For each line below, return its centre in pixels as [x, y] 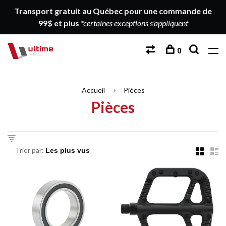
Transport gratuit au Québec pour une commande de [113, 11]
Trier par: [30, 150]
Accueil [93, 90]
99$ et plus [59, 23]
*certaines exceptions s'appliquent [134, 23]
